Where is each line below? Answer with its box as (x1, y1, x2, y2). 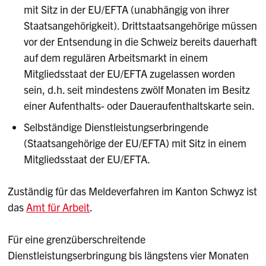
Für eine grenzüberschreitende (8, 232, 146, 246)
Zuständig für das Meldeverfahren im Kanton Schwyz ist (8, 184, 258, 198)
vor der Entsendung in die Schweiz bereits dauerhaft (24, 34, 258, 49)
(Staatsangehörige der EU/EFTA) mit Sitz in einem (24, 136, 247, 150)
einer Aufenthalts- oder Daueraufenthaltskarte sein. (24, 99, 255, 113)
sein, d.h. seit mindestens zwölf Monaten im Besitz (24, 83, 251, 97)
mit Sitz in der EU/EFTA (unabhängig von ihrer (24, 2, 230, 17)
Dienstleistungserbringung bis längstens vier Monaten (8, 248, 249, 262)
